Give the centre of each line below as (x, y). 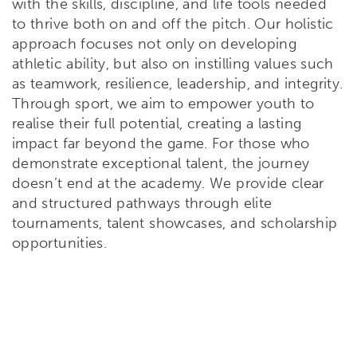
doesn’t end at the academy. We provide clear (168, 184)
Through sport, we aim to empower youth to (163, 104)
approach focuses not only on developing (155, 44)
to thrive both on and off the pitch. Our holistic (173, 24)
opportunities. (60, 243)
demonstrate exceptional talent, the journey (161, 164)
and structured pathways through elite (142, 204)
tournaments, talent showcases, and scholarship (175, 224)
